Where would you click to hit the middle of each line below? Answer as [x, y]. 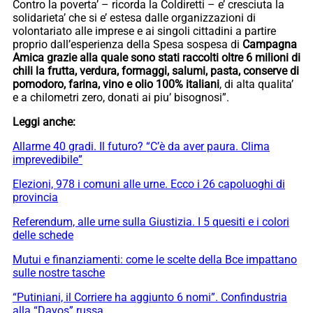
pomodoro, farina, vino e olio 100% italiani [116, 85]
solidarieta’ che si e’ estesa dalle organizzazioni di [134, 18]
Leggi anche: [45, 122]
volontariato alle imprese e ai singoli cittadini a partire [144, 31]
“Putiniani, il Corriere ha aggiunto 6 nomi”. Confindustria [150, 298]
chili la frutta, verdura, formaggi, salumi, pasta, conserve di [156, 71]
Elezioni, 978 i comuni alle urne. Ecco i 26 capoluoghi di [149, 184]
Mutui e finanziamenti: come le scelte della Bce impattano [155, 260]
